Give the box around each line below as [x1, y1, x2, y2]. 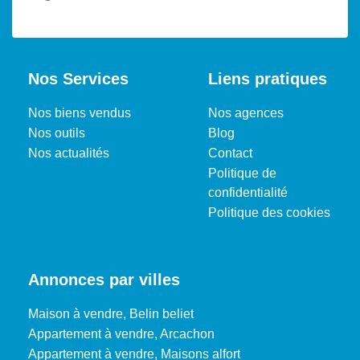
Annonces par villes [28, 270, 180, 288]
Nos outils [28, 125, 85, 140]
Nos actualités [28, 145, 109, 160]
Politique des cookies [208, 205, 330, 219]
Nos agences [208, 105, 284, 120]
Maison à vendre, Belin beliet [28, 306, 194, 321]
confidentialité [208, 185, 288, 199]
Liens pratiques [208, 69, 327, 88]
